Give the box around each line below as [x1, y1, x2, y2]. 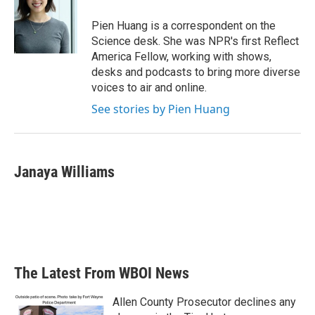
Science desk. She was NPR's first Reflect [91, 34, 299, 48]
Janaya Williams [14, 163, 115, 181]
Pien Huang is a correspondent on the [91, 19, 276, 32]
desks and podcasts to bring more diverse [91, 65, 300, 79]
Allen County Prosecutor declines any [112, 295, 296, 309]
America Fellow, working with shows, [91, 50, 271, 63]
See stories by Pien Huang [91, 101, 230, 117]
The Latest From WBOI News [14, 264, 189, 282]
